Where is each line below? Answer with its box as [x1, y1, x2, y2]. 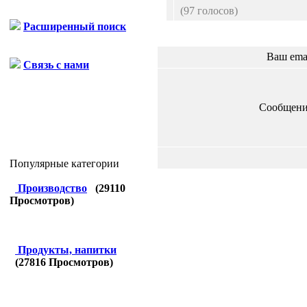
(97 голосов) [180, 5, 238, 16]
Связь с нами [23, 59, 89, 71]
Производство [18, 182, 87, 194]
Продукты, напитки [18, 244, 116, 256]
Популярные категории [10, 158, 119, 169]
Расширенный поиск [23, 21, 126, 32]
